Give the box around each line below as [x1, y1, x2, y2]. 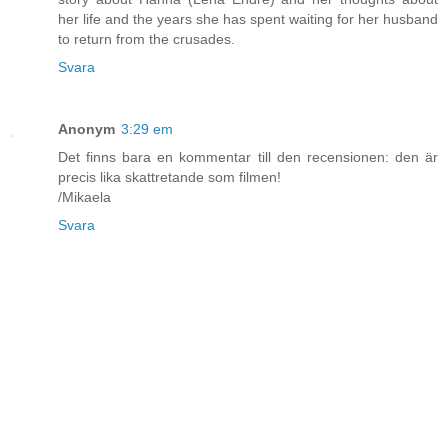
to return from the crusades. [58, 30, 235, 47]
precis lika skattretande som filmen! [58, 168, 281, 185]
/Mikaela [58, 188, 111, 205]
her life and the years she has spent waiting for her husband [58, 10, 438, 27]
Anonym [58, 120, 115, 137]
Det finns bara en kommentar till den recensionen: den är [58, 148, 438, 165]
